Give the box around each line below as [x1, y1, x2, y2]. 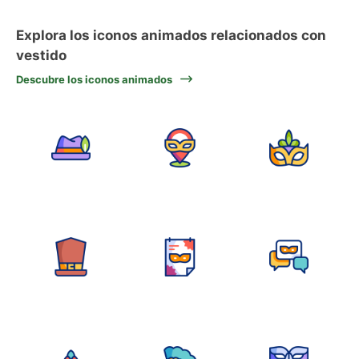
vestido [16, 47, 67, 63]
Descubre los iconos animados [16, 73, 172, 86]
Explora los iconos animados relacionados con [16, 27, 326, 43]
